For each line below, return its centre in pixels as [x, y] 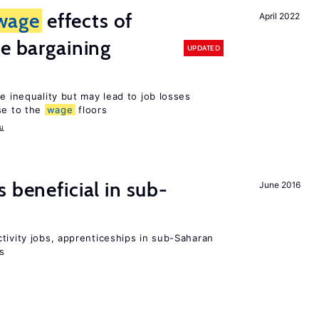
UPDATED [203, 48]
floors [91, 110]
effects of [87, 21]
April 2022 [279, 16]
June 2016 [280, 185]
